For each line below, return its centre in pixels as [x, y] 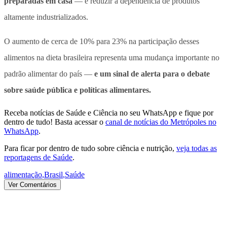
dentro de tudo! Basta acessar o [54, 122]
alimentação [23, 174]
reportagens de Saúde [38, 157]
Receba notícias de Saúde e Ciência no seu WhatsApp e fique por [109, 112]
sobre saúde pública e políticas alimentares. [78, 90]
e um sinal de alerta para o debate [151, 73]
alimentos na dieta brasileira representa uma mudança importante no [112, 57]
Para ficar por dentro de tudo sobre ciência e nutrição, [89, 148]
